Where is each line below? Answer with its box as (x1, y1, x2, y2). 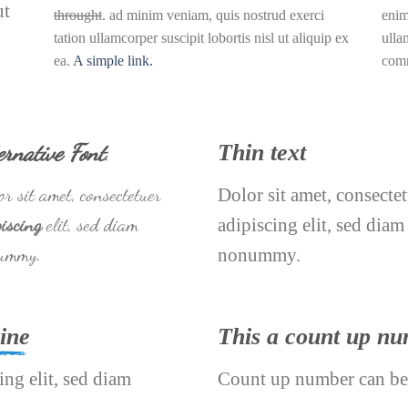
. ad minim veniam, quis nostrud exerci (101, 7, 324, 24)
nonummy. (218, 244, 301, 266)
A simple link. (72, 53, 153, 69)
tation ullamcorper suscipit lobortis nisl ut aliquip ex (53, 30, 349, 46)
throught (53, 7, 102, 24)
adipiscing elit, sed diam (218, 214, 404, 236)
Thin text (218, 139, 306, 167)
